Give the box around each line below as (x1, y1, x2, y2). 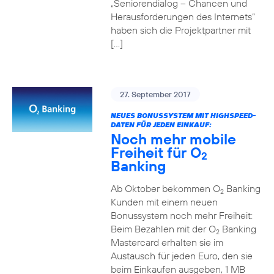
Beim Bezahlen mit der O (110, 223, 216, 235)
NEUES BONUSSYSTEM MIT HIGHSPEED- (110, 111, 256, 120)
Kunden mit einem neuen (110, 196, 218, 208)
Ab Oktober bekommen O (110, 182, 220, 194)
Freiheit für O (110, 143, 201, 161)
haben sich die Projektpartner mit (110, 24, 251, 36)
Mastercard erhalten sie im (110, 236, 223, 248)
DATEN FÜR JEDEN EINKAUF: (110, 120, 212, 129)
